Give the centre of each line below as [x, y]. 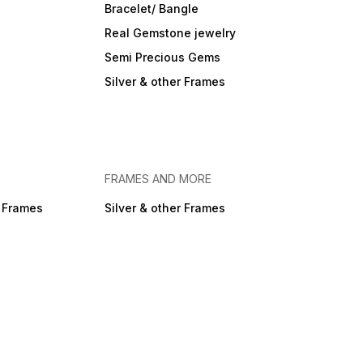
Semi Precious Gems [162, 58]
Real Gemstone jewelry [170, 33]
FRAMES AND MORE [158, 179]
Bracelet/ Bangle [151, 9]
